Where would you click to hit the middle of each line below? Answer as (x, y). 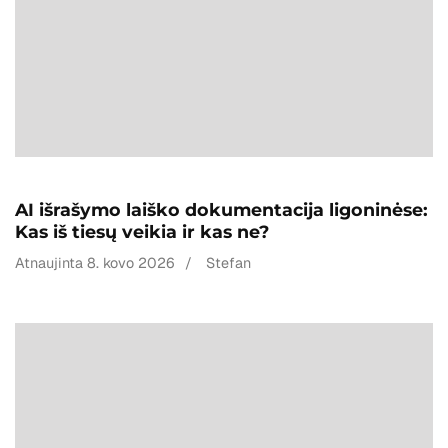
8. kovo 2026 (131, 262)
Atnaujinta (51, 262)
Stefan (228, 262)
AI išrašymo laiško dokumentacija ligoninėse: (221, 209)
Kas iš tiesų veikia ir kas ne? (142, 231)
